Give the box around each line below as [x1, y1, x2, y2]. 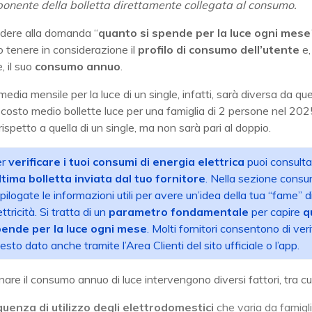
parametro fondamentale [109, 205, 249, 219]
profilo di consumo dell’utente [138, 42, 302, 57]
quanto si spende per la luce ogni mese [98, 26, 311, 40]
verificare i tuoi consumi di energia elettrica [8, 155, 247, 169]
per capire [249, 205, 303, 219]
